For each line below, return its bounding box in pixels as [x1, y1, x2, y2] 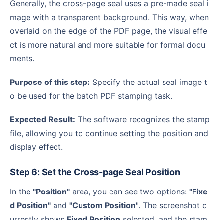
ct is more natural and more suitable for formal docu [10, 39, 205, 50]
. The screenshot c [138, 200, 207, 210]
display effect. [10, 141, 63, 152]
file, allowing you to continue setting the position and [10, 128, 208, 138]
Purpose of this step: [15, 77, 90, 87]
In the [12, 186, 33, 196]
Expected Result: [15, 114, 75, 124]
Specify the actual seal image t [90, 77, 207, 87]
